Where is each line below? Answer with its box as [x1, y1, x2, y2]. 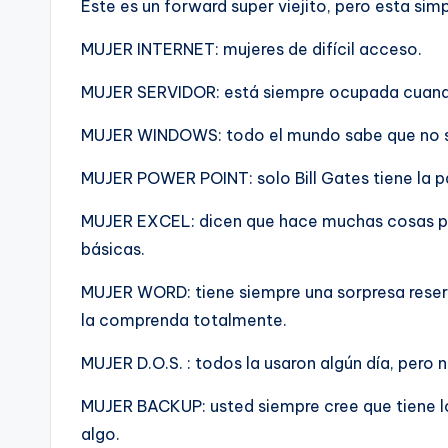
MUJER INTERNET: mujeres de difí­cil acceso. [81, 39, 422, 60]
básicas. [81, 239, 145, 260]
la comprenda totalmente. [81, 310, 287, 331]
